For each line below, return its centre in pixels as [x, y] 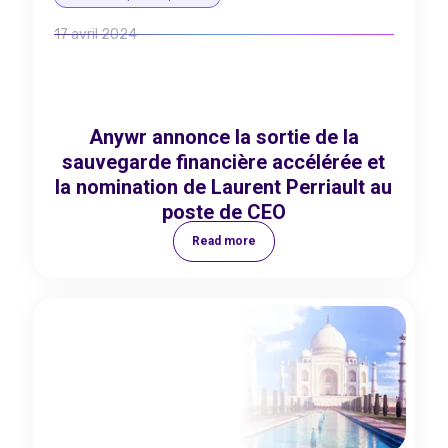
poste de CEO [223, 212]
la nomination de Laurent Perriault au [224, 187]
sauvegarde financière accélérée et [224, 162]
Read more [223, 241]
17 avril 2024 [95, 34]
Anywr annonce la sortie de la [223, 137]
